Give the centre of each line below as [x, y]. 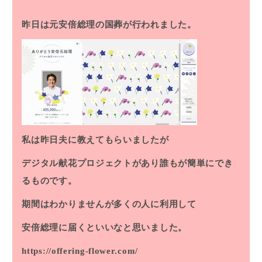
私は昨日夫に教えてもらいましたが [95, 140]
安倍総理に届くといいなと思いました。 [104, 228]
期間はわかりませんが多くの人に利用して [109, 204]
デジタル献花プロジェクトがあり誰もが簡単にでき [127, 163]
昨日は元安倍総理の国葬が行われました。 [109, 25]
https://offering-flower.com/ [80, 251]
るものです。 [49, 181]
